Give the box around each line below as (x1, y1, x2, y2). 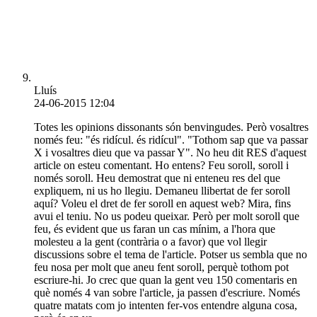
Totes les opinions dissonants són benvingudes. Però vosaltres (34, 120, 309, 133)
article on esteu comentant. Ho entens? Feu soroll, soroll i (34, 158, 289, 171)
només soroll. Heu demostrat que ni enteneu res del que (34, 171, 280, 184)
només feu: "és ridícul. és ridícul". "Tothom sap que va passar (34, 133, 308, 146)
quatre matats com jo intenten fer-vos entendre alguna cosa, (34, 299, 297, 311)
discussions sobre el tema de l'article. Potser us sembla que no (34, 248, 307, 260)
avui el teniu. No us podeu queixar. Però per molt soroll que (34, 209, 299, 222)
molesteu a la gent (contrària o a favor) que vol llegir (34, 235, 267, 248)
